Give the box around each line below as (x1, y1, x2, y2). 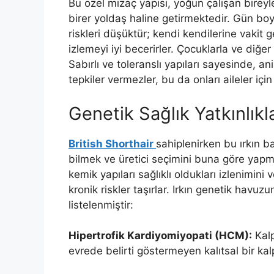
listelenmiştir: (68, 198, 133, 211)
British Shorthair (68, 137, 156, 150)
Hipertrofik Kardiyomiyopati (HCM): (68, 229, 252, 242)
